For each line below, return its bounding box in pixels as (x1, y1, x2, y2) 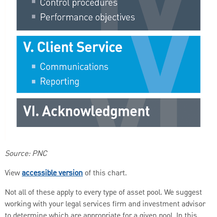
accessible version (22, 167, 83, 179)
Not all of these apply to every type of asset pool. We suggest (5, 186, 202, 199)
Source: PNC (5, 148, 47, 160)
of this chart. (83, 167, 127, 179)
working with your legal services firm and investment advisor (5, 198, 205, 210)
